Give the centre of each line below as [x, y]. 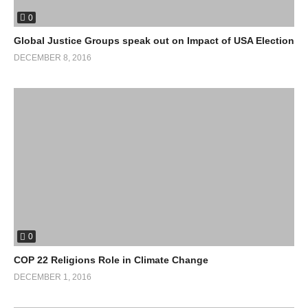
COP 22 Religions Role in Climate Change [111, 260]
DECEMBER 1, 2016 [53, 277]
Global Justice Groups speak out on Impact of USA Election [154, 41]
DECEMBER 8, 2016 [53, 58]
